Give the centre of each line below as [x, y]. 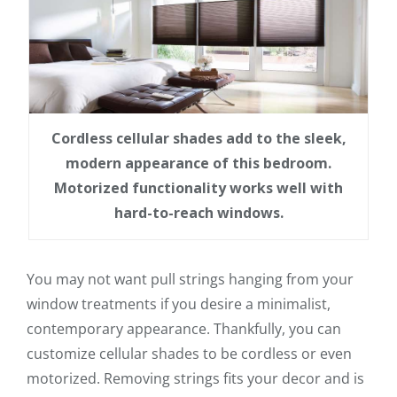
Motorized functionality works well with [198, 188]
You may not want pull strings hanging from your [190, 280]
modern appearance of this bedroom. [198, 163]
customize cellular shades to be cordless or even [189, 354]
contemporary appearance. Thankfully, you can [184, 329]
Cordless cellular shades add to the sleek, [198, 139]
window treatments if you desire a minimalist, [179, 304]
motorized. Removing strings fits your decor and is [195, 379]
